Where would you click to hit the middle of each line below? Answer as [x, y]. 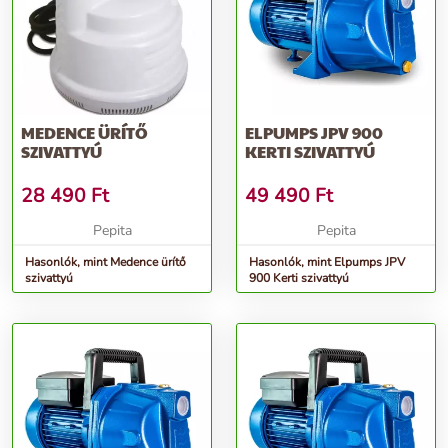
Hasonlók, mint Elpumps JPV [327, 262]
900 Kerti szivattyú [299, 278]
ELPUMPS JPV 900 [314, 132]
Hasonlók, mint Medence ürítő [105, 262]
